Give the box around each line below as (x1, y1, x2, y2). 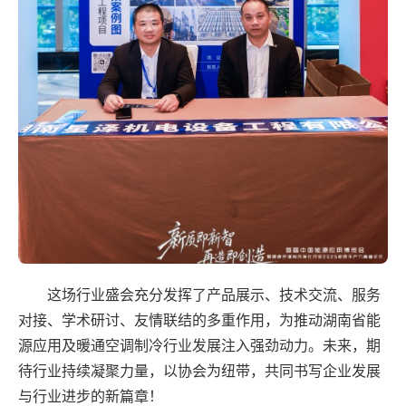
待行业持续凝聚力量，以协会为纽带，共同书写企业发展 (18, 362, 381, 380)
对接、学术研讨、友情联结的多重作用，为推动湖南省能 (18, 311, 381, 329)
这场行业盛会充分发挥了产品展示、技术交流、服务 (47, 285, 381, 304)
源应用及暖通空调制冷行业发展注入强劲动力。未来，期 (18, 336, 381, 354)
